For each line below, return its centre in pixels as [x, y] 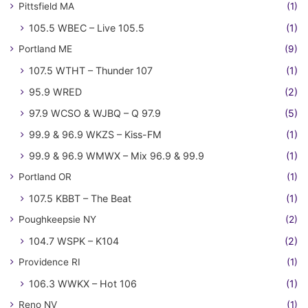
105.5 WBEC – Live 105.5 [87, 28]
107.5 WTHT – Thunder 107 [91, 70]
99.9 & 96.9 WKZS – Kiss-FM [95, 134]
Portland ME [45, 49]
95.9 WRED [55, 92]
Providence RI [49, 262]
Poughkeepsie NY [57, 219]
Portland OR [45, 177]
